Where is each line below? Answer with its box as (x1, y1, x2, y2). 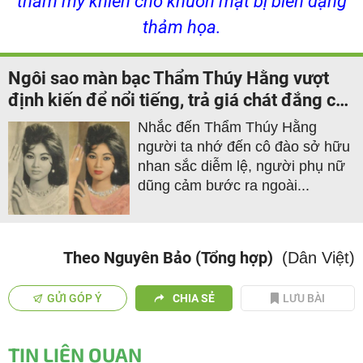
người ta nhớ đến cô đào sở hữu (138, 138, 350, 155)
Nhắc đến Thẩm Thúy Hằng (138, 118, 317, 135)
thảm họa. (142, 16, 221, 37)
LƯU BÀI (283, 291, 326, 305)
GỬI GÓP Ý (47, 291, 103, 305)
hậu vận (8, 111, 70, 132)
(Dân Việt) (282, 248, 355, 267)
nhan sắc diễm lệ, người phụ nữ (138, 157, 345, 174)
